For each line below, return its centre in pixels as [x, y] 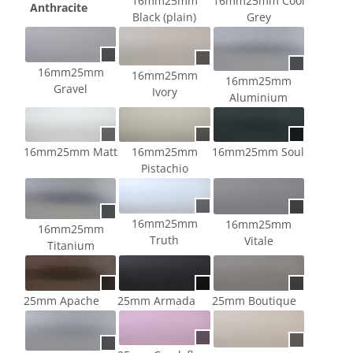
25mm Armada [157, 300]
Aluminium [259, 97]
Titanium [71, 246]
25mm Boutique [254, 300]
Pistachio [164, 169]
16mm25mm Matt [71, 152]
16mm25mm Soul [258, 152]
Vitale [258, 241]
